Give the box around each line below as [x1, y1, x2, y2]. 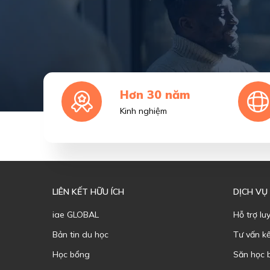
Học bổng [52, 249, 90, 260]
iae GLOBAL [52, 209, 99, 220]
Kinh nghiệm [120, 105, 168, 116]
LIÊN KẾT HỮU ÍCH [52, 186, 124, 197]
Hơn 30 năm [120, 87, 190, 102]
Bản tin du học [52, 229, 108, 240]
